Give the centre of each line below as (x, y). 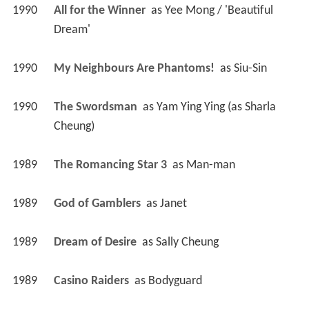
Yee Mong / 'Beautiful (219, 10)
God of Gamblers (98, 203)
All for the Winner (101, 10)
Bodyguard (175, 281)
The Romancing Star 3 (111, 165)
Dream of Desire (96, 242)
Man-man (210, 165)
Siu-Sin (250, 68)
